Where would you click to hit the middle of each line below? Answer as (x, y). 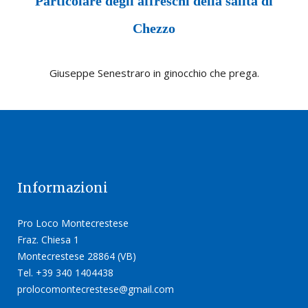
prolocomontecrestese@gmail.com (96, 289)
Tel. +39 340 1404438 (65, 273)
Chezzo (154, 29)
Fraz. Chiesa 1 (48, 240)
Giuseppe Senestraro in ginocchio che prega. (154, 73)
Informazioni (63, 188)
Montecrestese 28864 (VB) (77, 256)
